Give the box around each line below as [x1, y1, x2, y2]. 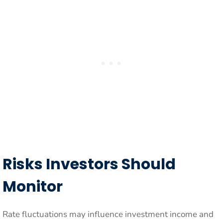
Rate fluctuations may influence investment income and [2, 209, 214, 220]
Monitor [2, 176, 63, 197]
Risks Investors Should [2, 154, 176, 175]
